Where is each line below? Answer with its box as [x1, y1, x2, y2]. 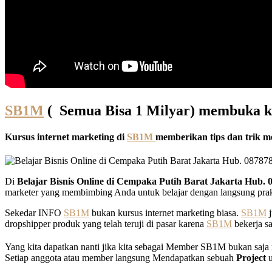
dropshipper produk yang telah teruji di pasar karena [5, 219, 206, 229]
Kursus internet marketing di [5, 132, 127, 143]
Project [236, 253, 266, 263]
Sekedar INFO [5, 208, 64, 219]
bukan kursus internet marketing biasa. [89, 208, 241, 219]
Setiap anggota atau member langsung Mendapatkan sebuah [5, 253, 236, 263]
